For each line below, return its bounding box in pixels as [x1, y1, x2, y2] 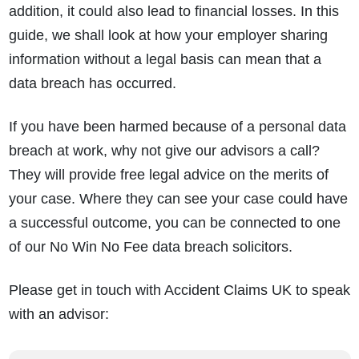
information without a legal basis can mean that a [8, 51, 321, 68]
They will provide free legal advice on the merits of [8, 167, 329, 184]
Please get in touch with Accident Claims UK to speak [8, 282, 350, 299]
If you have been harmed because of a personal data [8, 119, 346, 135]
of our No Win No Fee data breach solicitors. [8, 239, 292, 256]
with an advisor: [8, 306, 109, 323]
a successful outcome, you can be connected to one [8, 215, 341, 232]
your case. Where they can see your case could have [8, 191, 348, 208]
